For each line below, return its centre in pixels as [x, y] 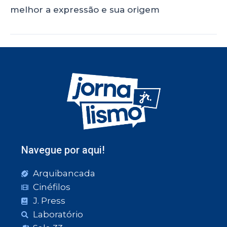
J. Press [49, 201]
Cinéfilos [51, 187]
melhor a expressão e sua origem [85, 9]
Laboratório [58, 214]
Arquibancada [64, 173]
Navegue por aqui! [63, 150]
